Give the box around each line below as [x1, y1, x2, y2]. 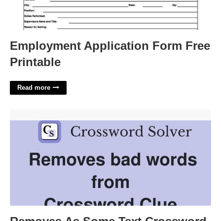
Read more [17, 84, 50, 91]
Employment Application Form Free [10, 39, 210, 52]
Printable [10, 55, 61, 69]
